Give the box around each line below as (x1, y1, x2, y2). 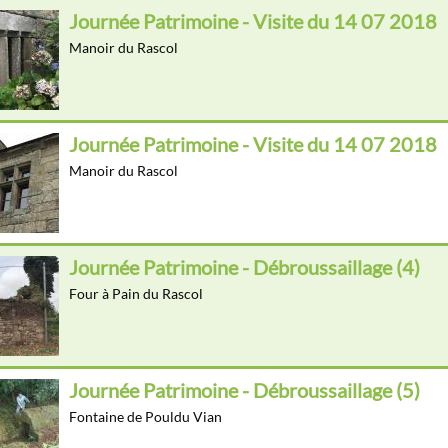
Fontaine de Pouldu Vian (69, 408, 222, 425)
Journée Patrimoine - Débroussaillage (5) (69, 379, 420, 402)
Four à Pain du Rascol (69, 285, 203, 302)
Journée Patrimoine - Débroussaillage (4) (69, 256, 420, 279)
